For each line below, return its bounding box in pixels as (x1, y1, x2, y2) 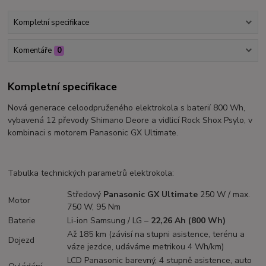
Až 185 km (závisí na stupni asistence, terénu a (67, 229, 245, 240)
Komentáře (13, 45, 52, 56)
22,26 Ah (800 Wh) (151, 215, 226, 227)
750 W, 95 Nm (67, 201, 121, 213)
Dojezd (8, 235, 35, 246)
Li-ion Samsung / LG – (67, 215, 151, 227)
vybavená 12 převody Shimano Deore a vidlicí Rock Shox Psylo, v (8, 114, 253, 126)
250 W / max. (198, 189, 251, 201)
